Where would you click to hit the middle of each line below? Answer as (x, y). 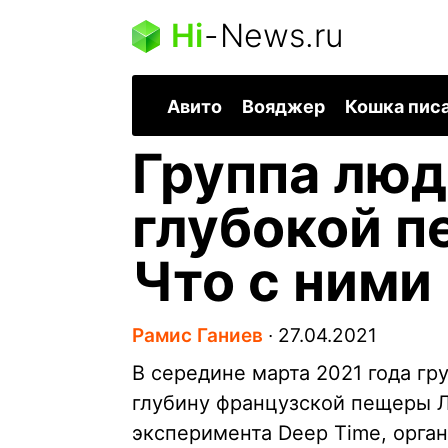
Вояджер (283, 107)
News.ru (281, 35)
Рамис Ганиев (197, 336)
